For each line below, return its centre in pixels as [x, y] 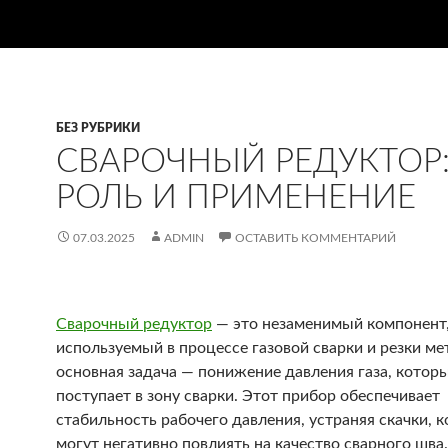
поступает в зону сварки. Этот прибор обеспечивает [248, 396]
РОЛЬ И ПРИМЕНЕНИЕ [236, 197]
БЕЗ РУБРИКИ [98, 128]
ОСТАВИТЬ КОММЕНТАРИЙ [315, 238]
